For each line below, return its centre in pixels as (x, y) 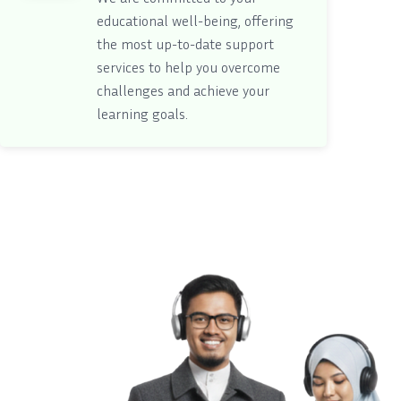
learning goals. (142, 113)
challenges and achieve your (183, 90)
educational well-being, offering (195, 20)
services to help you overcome (188, 67)
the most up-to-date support (185, 43)
